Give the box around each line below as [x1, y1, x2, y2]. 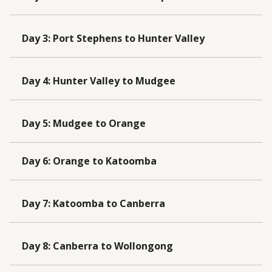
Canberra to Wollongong [53, 239, 173, 253]
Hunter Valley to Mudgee [53, 73, 175, 87]
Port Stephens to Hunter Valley [53, 31, 205, 45]
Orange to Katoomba [53, 154, 157, 168]
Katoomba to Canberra [53, 196, 165, 210]
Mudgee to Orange [53, 116, 146, 130]
